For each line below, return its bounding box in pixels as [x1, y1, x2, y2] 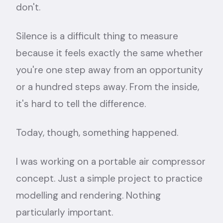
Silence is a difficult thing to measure [16, 30, 178, 42]
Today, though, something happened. [16, 126, 178, 139]
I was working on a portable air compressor [16, 155, 206, 168]
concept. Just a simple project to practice [16, 172, 203, 185]
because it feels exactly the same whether [16, 47, 203, 59]
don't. [16, 1, 40, 13]
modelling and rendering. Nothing [16, 189, 161, 202]
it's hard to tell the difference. [16, 98, 146, 110]
